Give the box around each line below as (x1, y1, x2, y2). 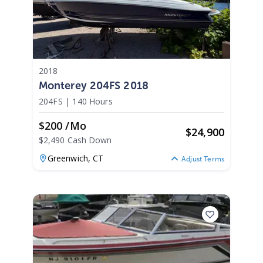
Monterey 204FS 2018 (39, 79, 149, 93)
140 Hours (72, 96, 113, 107)
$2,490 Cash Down (39, 134, 112, 146)
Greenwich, (48, 153, 93, 164)
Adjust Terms (181, 154, 224, 163)
